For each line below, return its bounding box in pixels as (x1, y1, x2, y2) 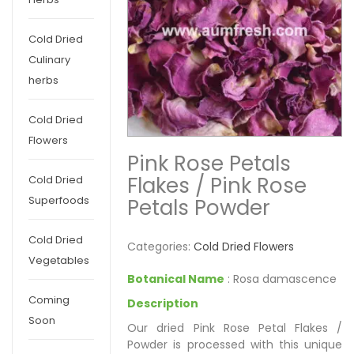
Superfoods (28, 193, 89, 208)
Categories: (127, 238, 194, 254)
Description (127, 295, 199, 311)
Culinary (28, 52, 70, 67)
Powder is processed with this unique (127, 336, 342, 352)
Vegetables (28, 253, 89, 268)
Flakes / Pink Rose (127, 171, 307, 200)
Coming (28, 292, 70, 307)
